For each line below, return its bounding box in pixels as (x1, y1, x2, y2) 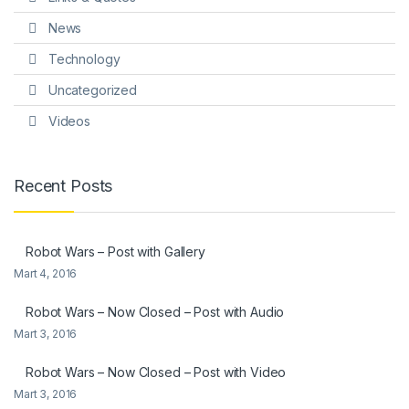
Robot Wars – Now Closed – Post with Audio (26, 304, 285, 320)
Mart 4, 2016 (14, 267, 78, 281)
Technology (47, 51, 121, 68)
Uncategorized (47, 81, 137, 98)
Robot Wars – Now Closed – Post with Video (26, 364, 287, 381)
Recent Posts (14, 175, 113, 195)
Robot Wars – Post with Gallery (26, 244, 205, 260)
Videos (47, 112, 90, 129)
